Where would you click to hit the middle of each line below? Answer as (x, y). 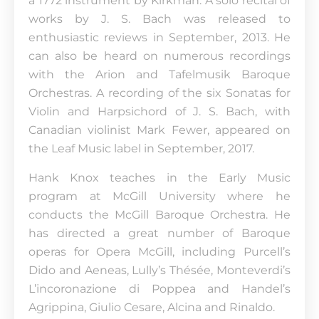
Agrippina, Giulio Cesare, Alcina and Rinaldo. (152, 307)
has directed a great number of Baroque (159, 233)
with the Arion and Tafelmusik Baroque (159, 74)
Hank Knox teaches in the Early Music (159, 178)
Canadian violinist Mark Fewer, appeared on (159, 130)
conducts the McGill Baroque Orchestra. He (159, 215)
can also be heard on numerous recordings (159, 56)
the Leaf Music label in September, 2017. (141, 148)
